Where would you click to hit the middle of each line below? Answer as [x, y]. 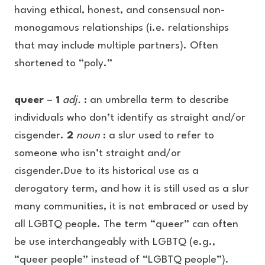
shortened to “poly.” [63, 64]
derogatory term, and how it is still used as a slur [132, 189]
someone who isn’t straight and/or [98, 153]
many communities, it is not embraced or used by [131, 207]
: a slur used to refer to [159, 136]
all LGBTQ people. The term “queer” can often [126, 224]
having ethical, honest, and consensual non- [119, 10]
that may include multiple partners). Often [116, 46]
